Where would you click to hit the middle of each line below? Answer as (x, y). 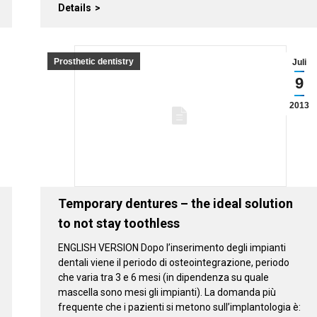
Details (74, 7)
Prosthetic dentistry (93, 61)
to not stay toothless (119, 223)
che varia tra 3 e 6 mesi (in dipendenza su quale (163, 277)
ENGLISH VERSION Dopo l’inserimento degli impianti (172, 247)
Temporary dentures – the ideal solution (175, 203)
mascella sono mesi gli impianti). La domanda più (167, 292)
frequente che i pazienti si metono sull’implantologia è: (179, 307)
